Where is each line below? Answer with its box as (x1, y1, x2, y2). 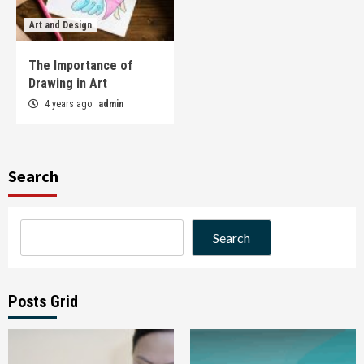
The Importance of (28, 58, 132, 74)
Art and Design (29, 19, 92, 32)
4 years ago (42, 98, 94, 110)
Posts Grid (8, 292, 78, 312)
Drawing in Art (28, 76, 107, 92)
